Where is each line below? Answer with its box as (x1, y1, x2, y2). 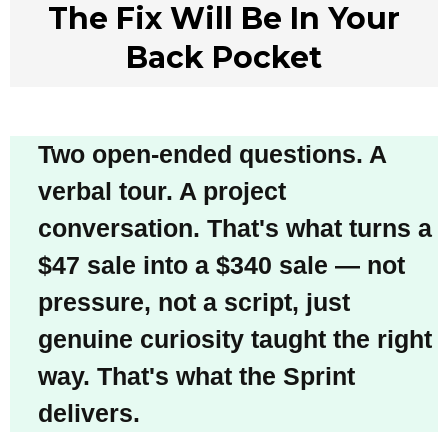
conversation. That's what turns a (38, 214, 432, 242)
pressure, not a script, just (38, 288, 350, 316)
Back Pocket (126, 39, 322, 76)
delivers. (38, 399, 140, 427)
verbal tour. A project (38, 177, 286, 205)
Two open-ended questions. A (38, 140, 386, 168)
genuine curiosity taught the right (38, 325, 432, 353)
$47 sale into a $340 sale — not (38, 251, 405, 279)
